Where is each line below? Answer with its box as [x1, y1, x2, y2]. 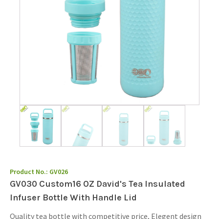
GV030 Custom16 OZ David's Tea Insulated [10, 178, 185, 189]
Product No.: [10, 167, 49, 176]
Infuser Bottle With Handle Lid [10, 192, 137, 203]
